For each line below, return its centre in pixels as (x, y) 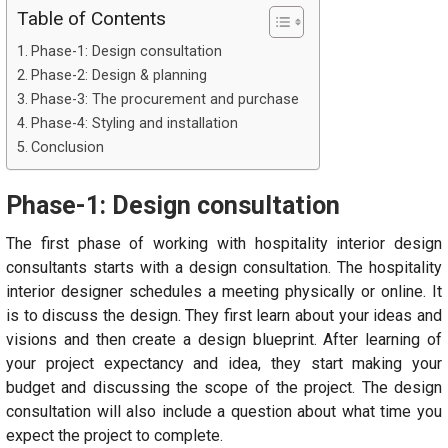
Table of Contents (91, 18)
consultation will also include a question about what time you (224, 411)
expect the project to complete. (114, 435)
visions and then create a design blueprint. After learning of (224, 339)
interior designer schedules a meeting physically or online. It (224, 291)
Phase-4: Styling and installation (134, 123)
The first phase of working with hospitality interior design (224, 243)
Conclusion (67, 147)
